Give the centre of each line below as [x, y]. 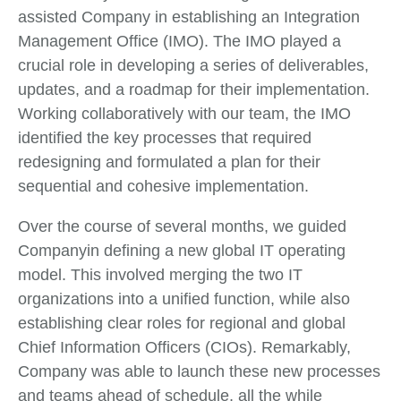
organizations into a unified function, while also [184, 299]
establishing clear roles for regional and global [182, 323]
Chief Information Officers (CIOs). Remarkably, [184, 347]
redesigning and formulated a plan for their [169, 162]
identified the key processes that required [165, 137]
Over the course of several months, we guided [182, 226]
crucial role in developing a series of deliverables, [193, 65]
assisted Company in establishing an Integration [189, 17]
